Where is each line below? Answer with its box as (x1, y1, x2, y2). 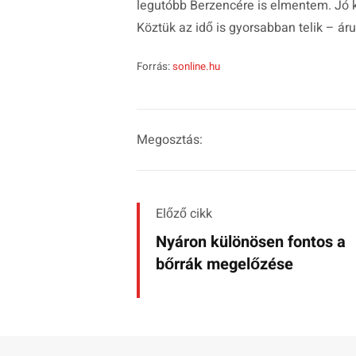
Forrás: (137, 58, 172, 75)
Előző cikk (156, 203, 212, 223)
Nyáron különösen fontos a (156, 230, 346, 253)
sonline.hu (172, 58, 220, 75)
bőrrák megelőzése (156, 252, 293, 276)
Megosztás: (137, 130, 203, 149)
